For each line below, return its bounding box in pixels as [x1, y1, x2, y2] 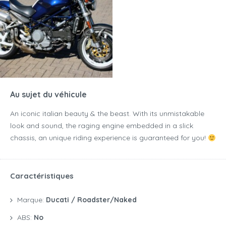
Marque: [17, 195, 46, 205]
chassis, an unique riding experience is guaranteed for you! [10, 133, 208, 143]
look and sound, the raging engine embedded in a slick [10, 121, 193, 131]
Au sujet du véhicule [10, 89, 87, 100]
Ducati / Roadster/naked [46, 195, 137, 205]
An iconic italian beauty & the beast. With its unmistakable [10, 109, 204, 119]
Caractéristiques [10, 171, 74, 181]
